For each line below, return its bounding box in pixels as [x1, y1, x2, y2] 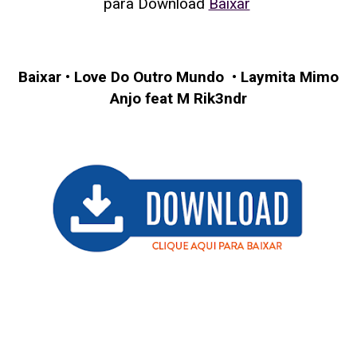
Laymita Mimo [241, 67, 339, 86]
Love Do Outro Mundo [74, 67, 228, 86]
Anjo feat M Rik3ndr [110, 88, 247, 108]
